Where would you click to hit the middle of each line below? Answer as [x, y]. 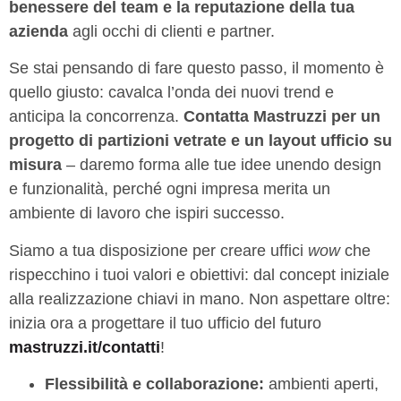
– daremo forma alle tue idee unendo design [222, 165]
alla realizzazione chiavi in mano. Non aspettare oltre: [200, 299]
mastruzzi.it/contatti [85, 347]
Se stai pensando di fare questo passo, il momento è [196, 68]
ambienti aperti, [321, 384]
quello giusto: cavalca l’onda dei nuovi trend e [171, 93]
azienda [38, 31]
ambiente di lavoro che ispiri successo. [147, 213]
